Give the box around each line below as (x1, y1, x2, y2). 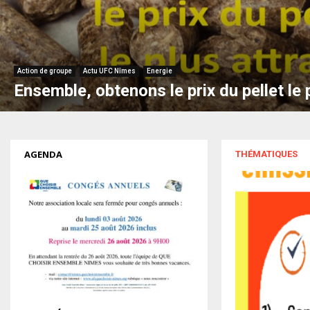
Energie (147, 67, 172, 75)
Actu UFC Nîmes (83, 67, 136, 75)
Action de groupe (17, 67, 72, 75)
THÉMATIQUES (235, 149, 298, 160)
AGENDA (24, 148, 62, 161)
